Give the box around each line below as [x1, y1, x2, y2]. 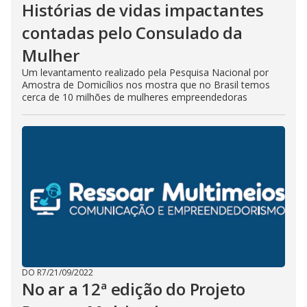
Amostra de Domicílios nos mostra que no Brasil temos [22, 78, 270, 91]
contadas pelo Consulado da [22, 21, 243, 44]
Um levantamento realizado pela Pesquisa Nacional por [22, 66, 269, 79]
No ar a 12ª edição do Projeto [22, 278, 246, 300]
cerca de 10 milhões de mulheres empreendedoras [22, 90, 247, 103]
